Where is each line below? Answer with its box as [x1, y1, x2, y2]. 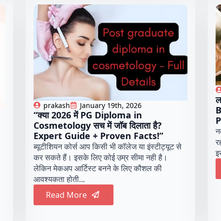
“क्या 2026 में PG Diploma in [34, 109, 143, 121]
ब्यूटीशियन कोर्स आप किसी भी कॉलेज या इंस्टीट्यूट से [34, 141, 182, 152]
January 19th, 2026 [80, 100, 142, 110]
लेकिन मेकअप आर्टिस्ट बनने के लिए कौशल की [34, 162, 162, 174]
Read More [46, 189, 87, 200]
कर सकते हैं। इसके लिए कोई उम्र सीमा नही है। [34, 151, 168, 163]
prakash [43, 100, 71, 110]
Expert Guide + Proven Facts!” [34, 129, 164, 142]
